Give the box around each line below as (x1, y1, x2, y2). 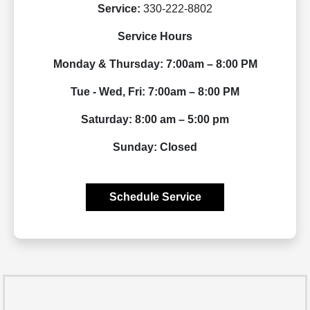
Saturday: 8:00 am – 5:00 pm (81, 113, 229, 126)
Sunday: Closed (113, 141, 197, 154)
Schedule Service (109, 191, 201, 203)
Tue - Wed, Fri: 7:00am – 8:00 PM (71, 86, 239, 98)
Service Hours (118, 30, 192, 43)
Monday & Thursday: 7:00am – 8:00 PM (53, 58, 257, 71)
